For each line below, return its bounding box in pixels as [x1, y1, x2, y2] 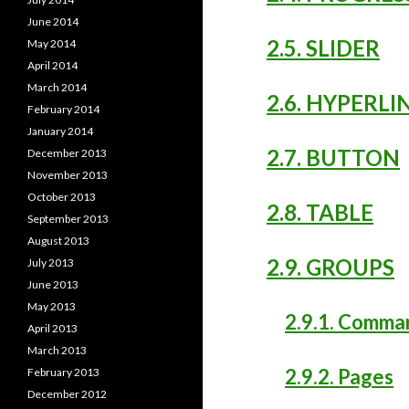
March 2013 [27, 343, 87, 357]
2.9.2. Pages [285, 364, 393, 389]
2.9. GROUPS [267, 254, 394, 280]
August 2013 [27, 234, 89, 247]
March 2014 [27, 80, 87, 94]
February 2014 [27, 102, 100, 116]
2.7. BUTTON [267, 144, 400, 171]
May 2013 [27, 299, 76, 313]
